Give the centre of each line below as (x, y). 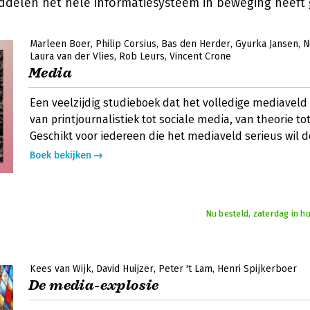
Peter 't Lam (185, 269)
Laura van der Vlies (72, 56)
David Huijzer (125, 269)
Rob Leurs (142, 56)
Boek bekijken (61, 155)
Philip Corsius (126, 44)
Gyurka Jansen (267, 44)
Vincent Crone (200, 56)
